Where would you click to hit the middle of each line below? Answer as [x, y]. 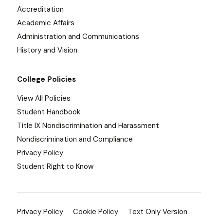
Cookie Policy [96, 212]
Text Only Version [158, 212]
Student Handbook [49, 112]
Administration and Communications [78, 37]
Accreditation [40, 9]
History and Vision [47, 50]
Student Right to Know [55, 167]
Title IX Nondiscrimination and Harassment [88, 126]
